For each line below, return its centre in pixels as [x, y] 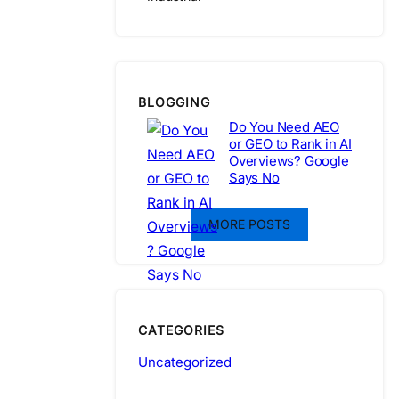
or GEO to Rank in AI [291, 144]
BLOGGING [174, 102]
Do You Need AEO [285, 127]
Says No [254, 178]
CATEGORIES [181, 330]
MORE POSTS [249, 224]
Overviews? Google [289, 161]
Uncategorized [185, 362]
